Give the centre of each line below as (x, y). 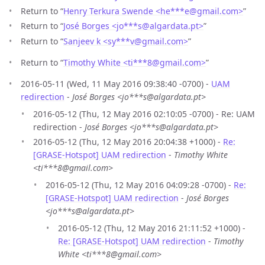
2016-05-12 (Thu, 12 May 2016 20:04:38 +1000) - (128, 142)
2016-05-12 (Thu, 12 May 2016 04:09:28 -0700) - (140, 185)
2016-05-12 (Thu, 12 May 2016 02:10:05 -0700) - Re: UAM (144, 114)
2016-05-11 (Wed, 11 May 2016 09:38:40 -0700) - (116, 83)
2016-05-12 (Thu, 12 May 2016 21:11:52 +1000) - (152, 228)
